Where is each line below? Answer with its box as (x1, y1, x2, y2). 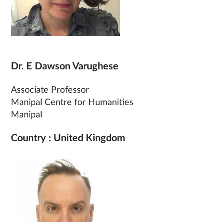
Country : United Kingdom (11, 133, 125, 143)
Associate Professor (11, 86, 89, 95)
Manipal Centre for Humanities (11, 98, 133, 107)
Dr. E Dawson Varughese (11, 61, 118, 71)
